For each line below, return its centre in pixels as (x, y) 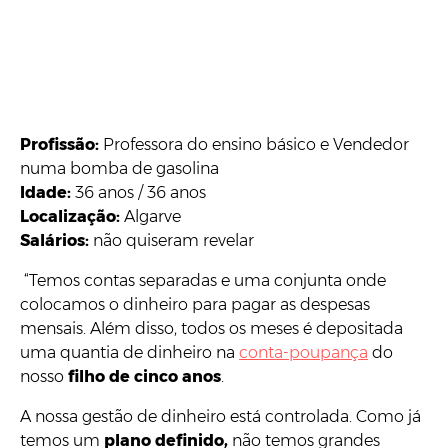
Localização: (70, 216)
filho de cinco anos (144, 376)
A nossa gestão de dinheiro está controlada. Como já (220, 416)
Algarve (150, 216)
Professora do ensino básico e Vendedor (254, 144)
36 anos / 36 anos (140, 192)
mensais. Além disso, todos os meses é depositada (211, 328)
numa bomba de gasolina (119, 168)
